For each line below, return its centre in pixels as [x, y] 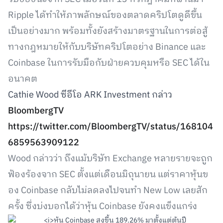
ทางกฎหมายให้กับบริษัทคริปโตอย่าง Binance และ [107, 47]
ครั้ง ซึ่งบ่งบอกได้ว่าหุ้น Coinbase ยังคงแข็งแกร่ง [103, 207]
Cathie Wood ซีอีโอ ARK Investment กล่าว [90, 95]
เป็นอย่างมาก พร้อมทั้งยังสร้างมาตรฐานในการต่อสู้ [108, 31]
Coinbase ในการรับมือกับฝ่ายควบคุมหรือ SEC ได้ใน [109, 63]
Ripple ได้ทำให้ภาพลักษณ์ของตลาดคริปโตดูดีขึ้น [105, 15]
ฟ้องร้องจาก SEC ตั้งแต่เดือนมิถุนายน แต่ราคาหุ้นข [108, 175]
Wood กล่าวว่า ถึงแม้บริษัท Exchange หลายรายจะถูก [110, 159]
